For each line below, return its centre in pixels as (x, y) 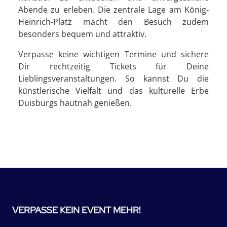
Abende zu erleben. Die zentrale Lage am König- (113, 10)
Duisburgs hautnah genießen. (75, 103)
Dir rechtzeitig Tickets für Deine (113, 66)
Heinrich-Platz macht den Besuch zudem (113, 22)
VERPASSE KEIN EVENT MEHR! (77, 210)
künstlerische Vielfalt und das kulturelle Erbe (113, 91)
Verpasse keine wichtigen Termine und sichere (113, 54)
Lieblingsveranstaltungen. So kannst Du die (113, 79)
